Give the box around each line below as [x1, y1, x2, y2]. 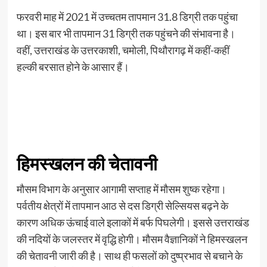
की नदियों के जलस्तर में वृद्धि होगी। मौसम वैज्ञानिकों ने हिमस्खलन [16, 232, 247, 246]
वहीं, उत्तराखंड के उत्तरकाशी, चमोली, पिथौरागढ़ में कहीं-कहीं [16, 44, 229, 57]
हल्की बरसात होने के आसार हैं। [16, 60, 129, 74]
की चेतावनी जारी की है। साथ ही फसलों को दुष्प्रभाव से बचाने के [16, 249, 243, 263]
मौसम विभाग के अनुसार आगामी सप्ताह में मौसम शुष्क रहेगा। [16, 182, 226, 196]
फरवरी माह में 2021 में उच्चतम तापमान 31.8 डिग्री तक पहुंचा [16, 10, 238, 24]
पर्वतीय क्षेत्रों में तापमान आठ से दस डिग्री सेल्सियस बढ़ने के [16, 199, 228, 213]
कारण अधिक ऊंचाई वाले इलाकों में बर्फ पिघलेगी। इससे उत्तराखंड [16, 216, 249, 229]
